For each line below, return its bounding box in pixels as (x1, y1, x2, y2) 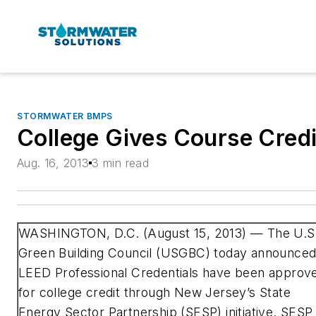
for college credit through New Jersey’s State (18, 285, 291, 300)
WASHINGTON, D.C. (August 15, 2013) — (18, 226, 267, 241)
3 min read (92, 155, 150, 170)
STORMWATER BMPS (17, 110, 113, 121)
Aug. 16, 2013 (17, 155, 90, 170)
